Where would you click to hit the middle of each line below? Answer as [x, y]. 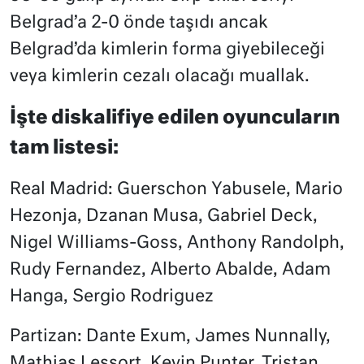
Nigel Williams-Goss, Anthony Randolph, [177, 244]
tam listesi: [64, 149]
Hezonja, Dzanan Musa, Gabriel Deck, [164, 217]
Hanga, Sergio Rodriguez [112, 297]
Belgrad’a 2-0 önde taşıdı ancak [139, 24]
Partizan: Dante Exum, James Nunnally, [170, 337]
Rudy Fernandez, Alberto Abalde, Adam [170, 271]
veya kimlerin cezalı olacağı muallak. [160, 77]
